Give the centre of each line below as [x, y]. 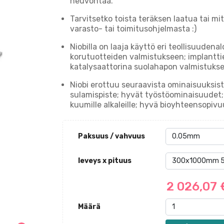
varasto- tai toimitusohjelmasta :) [133, 28]
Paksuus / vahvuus [111, 136]
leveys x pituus [104, 160]
